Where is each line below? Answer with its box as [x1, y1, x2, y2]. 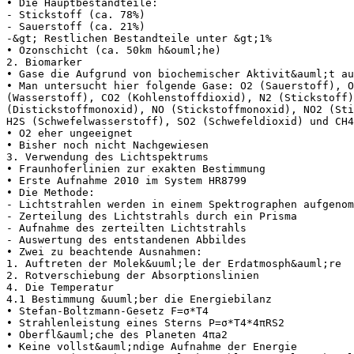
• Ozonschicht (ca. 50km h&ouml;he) [6, 43, 221, 56]
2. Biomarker [6, 55, 82, 68]
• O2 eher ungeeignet [6, 126, 133, 139]
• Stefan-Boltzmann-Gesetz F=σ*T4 [6, 304, 209, 317]
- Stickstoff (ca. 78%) [6, 8, 145, 21]
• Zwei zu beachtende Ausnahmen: [6, 245, 202, 258]
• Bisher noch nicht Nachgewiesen [6, 138, 209, 151]
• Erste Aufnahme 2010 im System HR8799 [6, 174, 247, 186]
